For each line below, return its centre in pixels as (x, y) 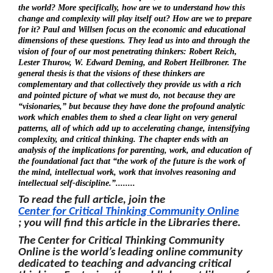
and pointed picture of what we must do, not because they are (127, 95)
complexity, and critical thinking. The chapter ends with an (123, 139)
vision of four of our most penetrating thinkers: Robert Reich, (128, 51)
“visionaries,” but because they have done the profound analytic (132, 106)
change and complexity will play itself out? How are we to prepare (135, 18)
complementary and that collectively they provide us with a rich (130, 84)
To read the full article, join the (93, 200)
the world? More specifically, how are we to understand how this (132, 7)
